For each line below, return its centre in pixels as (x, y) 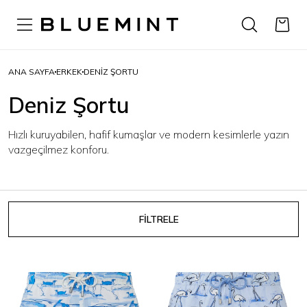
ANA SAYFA (32, 72)
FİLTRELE (159, 219)
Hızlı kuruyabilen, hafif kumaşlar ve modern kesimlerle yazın (149, 134)
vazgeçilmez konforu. (59, 149)
